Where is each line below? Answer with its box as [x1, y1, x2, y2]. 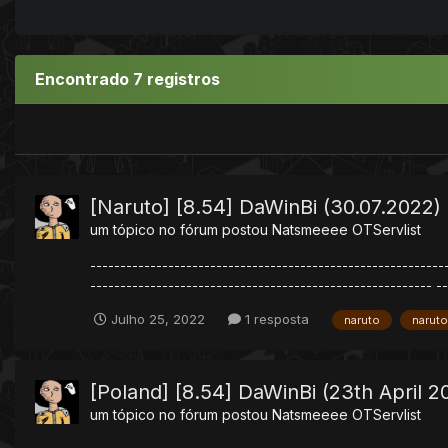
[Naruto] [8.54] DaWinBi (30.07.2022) [90, 194, 441, 219]
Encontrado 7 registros [35, 68, 220, 89]
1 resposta [241, 310, 309, 327]
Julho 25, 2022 [111, 310, 205, 327]
